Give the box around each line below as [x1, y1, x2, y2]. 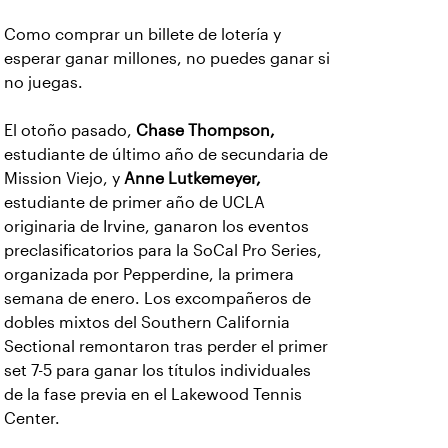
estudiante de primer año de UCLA [4, 193, 265, 211]
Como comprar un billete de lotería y [4, 25, 281, 43]
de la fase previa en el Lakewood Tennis [4, 385, 302, 403]
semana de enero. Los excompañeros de [4, 289, 311, 307]
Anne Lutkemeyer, [124, 169, 261, 187]
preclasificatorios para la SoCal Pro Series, [4, 241, 322, 259]
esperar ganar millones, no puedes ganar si [4, 49, 330, 67]
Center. [4, 409, 60, 427]
